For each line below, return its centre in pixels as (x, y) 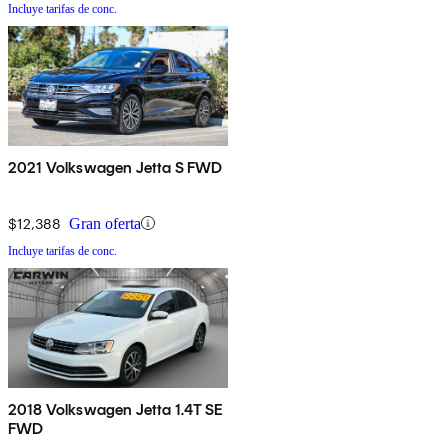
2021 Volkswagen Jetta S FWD (115, 167)
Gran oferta (105, 223)
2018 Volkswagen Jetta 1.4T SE (116, 409)
